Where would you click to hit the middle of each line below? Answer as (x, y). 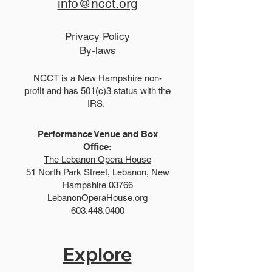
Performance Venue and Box (97, 134)
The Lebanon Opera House (97, 159)
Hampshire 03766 (97, 185)
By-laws (97, 50)
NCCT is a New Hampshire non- (97, 78)
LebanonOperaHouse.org (97, 198)
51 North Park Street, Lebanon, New (97, 172)
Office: (97, 147)
